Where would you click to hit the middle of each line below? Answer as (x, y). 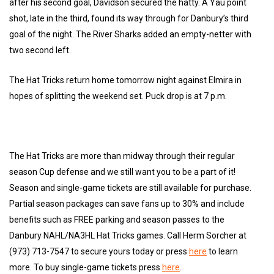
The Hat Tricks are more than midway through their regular (122, 156)
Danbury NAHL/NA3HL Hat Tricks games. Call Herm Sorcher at (128, 236)
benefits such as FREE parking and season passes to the (117, 220)
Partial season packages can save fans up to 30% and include (127, 204)
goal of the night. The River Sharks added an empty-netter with (130, 35)
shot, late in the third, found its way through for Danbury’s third (129, 19)
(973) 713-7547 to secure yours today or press (99, 252)
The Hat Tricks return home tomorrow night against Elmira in (125, 80)
